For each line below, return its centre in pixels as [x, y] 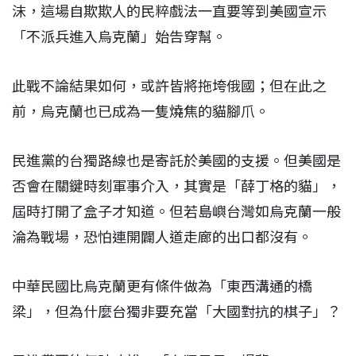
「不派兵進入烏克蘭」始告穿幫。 [121, 37]
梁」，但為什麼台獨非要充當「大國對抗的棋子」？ [178, 311]
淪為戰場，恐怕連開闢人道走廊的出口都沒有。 [164, 237]
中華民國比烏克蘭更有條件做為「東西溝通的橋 [162, 286]
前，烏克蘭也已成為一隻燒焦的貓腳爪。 [142, 111]
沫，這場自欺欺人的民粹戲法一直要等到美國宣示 [169, 11]
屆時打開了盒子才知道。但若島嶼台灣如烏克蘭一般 [176, 211]
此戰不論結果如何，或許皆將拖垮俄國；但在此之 [169, 86]
